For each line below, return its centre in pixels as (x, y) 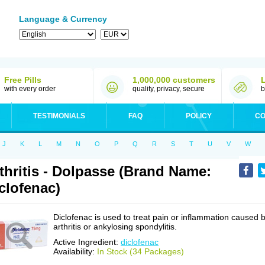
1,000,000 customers (174, 80)
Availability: (75, 251)
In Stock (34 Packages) (140, 251)
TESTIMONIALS (59, 116)
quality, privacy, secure (169, 89)
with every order (30, 89)
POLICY (199, 116)
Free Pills (23, 80)
